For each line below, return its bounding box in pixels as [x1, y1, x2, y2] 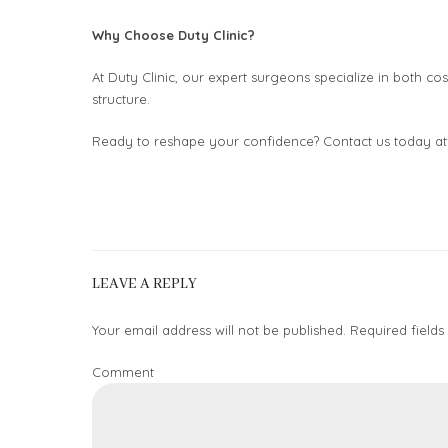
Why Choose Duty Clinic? [92, 27, 255, 43]
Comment [92, 363, 154, 380]
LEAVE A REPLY [92, 274, 197, 293]
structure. [92, 91, 150, 107]
